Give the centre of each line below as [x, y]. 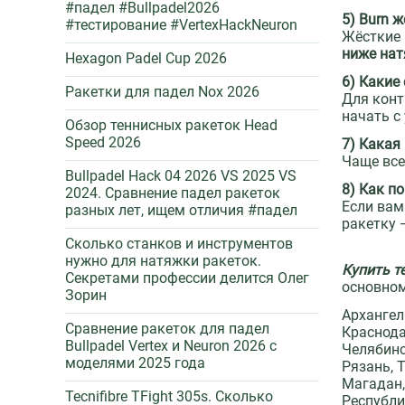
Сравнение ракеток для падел [167, 329]
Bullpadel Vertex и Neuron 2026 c [171, 346]
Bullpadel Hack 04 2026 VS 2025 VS [181, 176]
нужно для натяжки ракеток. [163, 261]
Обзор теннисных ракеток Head [171, 125]
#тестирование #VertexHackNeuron [181, 25]
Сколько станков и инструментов [179, 244]
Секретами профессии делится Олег [187, 278]
